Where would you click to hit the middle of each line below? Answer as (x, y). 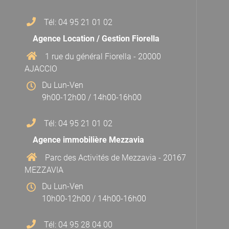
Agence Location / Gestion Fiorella (96, 38)
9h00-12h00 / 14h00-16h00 (92, 97)
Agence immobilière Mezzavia (88, 140)
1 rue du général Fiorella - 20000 (103, 56)
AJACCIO (42, 68)
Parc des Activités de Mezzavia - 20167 (116, 157)
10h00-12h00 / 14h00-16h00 (94, 198)
